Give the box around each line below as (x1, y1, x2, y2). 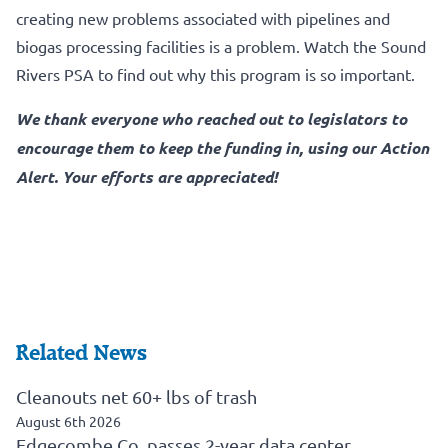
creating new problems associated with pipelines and (16, 7, 390, 28)
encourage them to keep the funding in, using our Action (16, 136, 429, 158)
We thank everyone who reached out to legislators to (16, 107, 407, 129)
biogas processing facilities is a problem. (16, 35, 304, 56)
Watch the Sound (304, 35, 426, 56)
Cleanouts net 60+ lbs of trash (16, 385, 257, 407)
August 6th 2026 (16, 411, 121, 430)
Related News (16, 339, 147, 366)
